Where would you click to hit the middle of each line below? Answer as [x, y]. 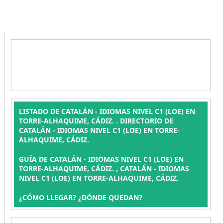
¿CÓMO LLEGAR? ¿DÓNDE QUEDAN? [80, 197]
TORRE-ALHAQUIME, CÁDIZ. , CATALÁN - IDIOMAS [104, 168]
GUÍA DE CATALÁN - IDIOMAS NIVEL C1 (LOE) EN [101, 159]
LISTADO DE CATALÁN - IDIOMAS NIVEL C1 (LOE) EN [107, 111]
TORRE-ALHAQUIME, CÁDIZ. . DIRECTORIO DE [96, 121]
